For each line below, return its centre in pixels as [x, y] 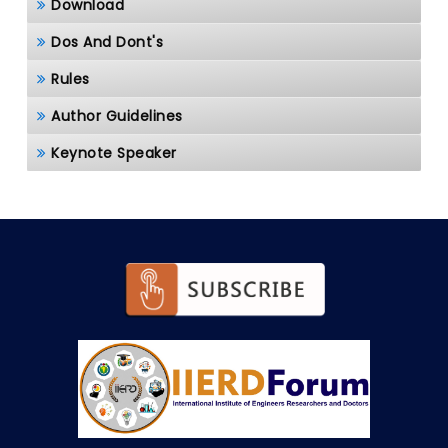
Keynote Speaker [114, 153]
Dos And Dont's [107, 42]
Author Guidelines [117, 116]
